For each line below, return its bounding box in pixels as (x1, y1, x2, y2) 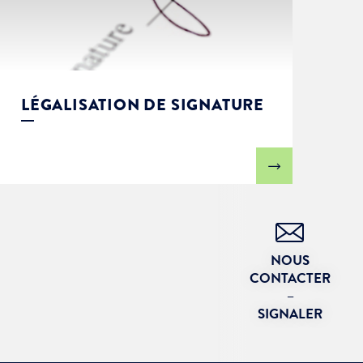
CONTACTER (250, 268, 331, 288)
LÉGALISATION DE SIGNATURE (20, 93, 264, 117)
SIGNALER (258, 304, 322, 324)
